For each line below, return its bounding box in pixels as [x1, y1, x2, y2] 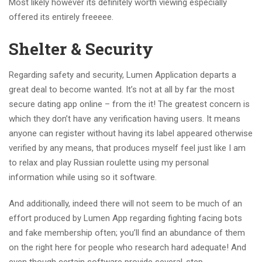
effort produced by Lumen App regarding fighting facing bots [9, 213, 242, 223]
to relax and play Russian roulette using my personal [9, 157, 209, 168]
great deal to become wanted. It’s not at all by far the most [9, 84, 235, 95]
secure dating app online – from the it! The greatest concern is [9, 99, 250, 109]
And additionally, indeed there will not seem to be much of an [9, 198, 242, 209]
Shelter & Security [9, 38, 153, 60]
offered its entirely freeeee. [9, 12, 113, 22]
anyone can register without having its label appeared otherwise [9, 128, 253, 139]
